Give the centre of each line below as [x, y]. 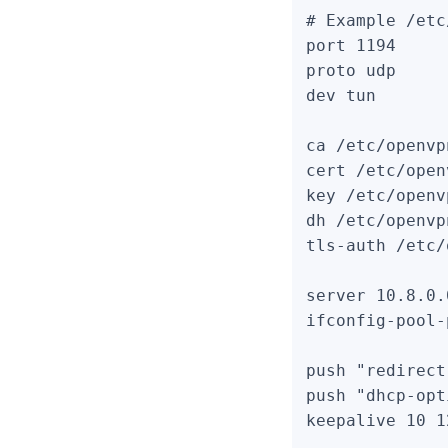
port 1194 [351, 45]
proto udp [351, 70]
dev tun [341, 95]
